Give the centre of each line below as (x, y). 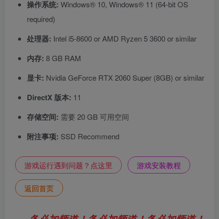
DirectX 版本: (49, 98)
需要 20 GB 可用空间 (94, 117)
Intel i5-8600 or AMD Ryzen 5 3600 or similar (124, 39)
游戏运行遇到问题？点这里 (68, 165)
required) (41, 19)
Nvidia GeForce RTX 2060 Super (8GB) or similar (124, 78)
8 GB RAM (63, 58)
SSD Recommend (89, 136)
